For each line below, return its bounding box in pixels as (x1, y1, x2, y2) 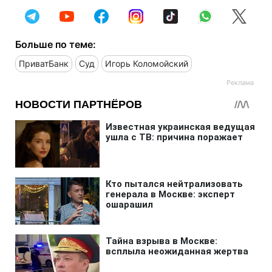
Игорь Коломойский (105, 58, 188, 69)
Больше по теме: (15, 38, 96, 50)
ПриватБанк (19, 58, 69, 69)
